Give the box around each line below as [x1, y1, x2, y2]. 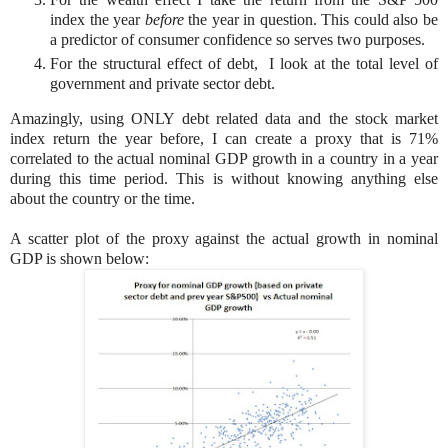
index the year [50, 10, 145, 28]
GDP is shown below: [10, 250, 149, 268]
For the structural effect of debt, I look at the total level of [50, 54, 438, 72]
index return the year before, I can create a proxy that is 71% [10, 130, 438, 148]
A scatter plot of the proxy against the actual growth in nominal [10, 230, 438, 248]
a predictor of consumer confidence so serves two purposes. [50, 30, 425, 48]
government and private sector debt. [50, 74, 275, 92]
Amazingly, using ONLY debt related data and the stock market [10, 110, 438, 128]
